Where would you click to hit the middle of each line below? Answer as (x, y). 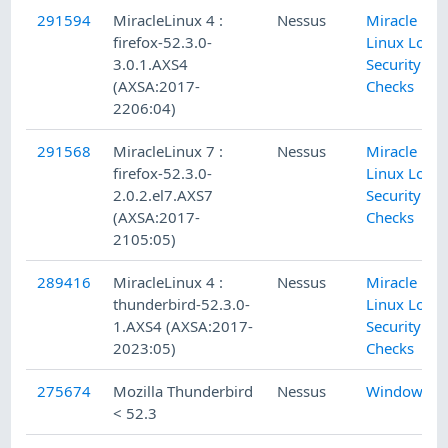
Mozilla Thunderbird (183, 391)
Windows (398, 391)
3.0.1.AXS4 (151, 64)
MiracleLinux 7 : (168, 151)
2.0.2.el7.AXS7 (163, 195)
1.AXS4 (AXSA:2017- (183, 326)
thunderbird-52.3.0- (182, 304)
